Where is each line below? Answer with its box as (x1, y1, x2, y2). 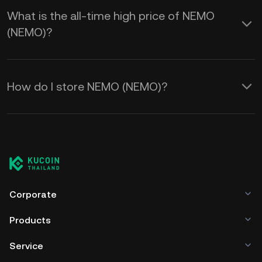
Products (9, 215, 51, 226)
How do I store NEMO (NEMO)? (7, 80, 167, 94)
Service (9, 240, 43, 251)
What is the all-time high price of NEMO (7, 9, 215, 23)
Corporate (9, 189, 57, 200)
